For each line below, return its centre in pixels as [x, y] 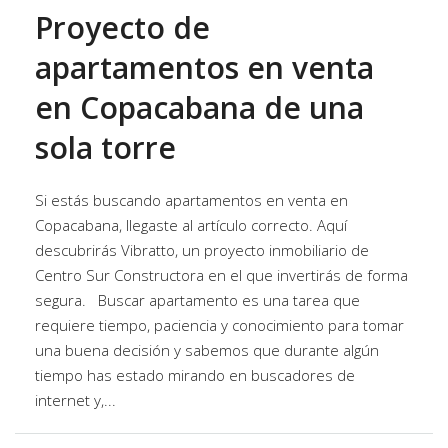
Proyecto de [122, 28]
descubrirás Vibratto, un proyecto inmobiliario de [202, 250]
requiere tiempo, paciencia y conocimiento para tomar [219, 325]
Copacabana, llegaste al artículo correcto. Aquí [191, 225]
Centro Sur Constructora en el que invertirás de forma [221, 275]
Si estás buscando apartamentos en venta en [191, 200]
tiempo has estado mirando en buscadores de [195, 375]
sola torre [105, 148]
